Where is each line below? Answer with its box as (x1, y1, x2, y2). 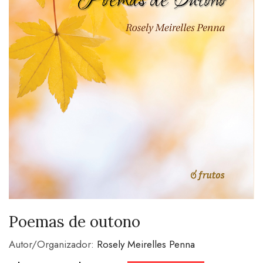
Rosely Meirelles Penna (97, 237, 195, 252)
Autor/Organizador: (9, 237, 97, 252)
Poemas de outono (9, 212, 140, 232)
